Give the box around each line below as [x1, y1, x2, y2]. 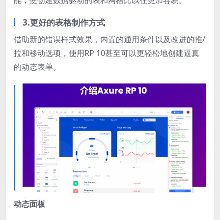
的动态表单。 [14, 61, 61, 72]
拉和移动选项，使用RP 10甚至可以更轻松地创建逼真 [14, 47, 199, 58]
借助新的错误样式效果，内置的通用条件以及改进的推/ [14, 33, 205, 45]
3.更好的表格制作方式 [23, 16, 105, 28]
